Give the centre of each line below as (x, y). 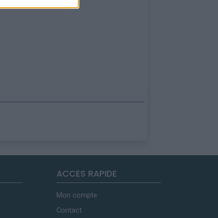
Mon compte (77, 196)
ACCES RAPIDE (87, 174)
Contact (69, 211)
